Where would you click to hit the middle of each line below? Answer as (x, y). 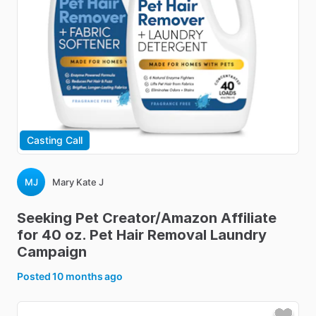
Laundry (238, 235)
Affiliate (249, 218)
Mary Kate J (78, 182)
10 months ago (88, 276)
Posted (35, 276)
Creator (129, 218)
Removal (177, 235)
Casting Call (55, 140)
